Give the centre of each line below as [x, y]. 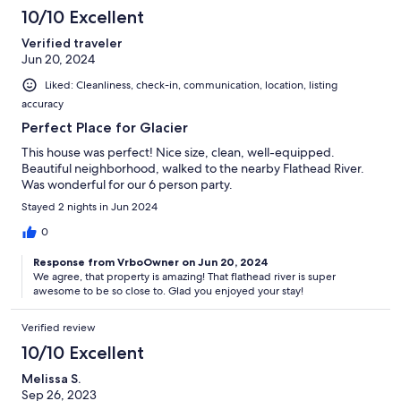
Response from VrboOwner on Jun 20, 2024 [151, 262]
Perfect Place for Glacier [105, 128]
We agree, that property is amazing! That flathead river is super [184, 277]
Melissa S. [51, 379]
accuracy [43, 104]
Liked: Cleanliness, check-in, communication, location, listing [191, 85]
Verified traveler [72, 43]
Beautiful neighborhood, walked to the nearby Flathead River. [193, 169]
